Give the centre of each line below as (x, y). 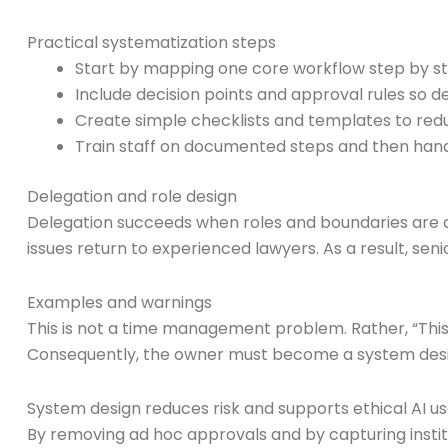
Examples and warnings (119, 302)
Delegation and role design (132, 196)
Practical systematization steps (151, 42)
